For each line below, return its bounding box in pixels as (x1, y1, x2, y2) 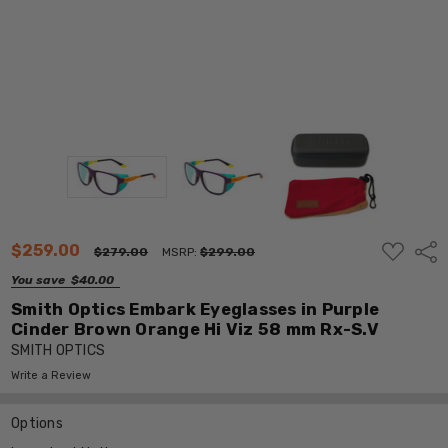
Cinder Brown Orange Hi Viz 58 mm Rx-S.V (11, 318, 379, 339)
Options (11, 414, 63, 432)
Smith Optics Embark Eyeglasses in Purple (11, 298, 380, 319)
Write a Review (11, 368, 92, 382)
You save (11, 272, 66, 287)
